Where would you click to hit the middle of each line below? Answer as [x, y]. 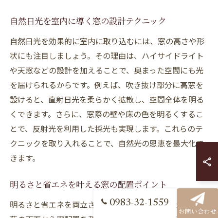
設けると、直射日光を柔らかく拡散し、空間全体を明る [107, 99]
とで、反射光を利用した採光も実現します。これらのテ [106, 128]
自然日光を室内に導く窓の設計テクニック [88, 22]
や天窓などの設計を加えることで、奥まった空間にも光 [107, 70]
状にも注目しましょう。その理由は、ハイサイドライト [107, 55]
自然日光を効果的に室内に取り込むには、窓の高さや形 [107, 41]
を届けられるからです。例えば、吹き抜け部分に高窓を [107, 85]
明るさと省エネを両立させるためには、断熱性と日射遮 [107, 204]
